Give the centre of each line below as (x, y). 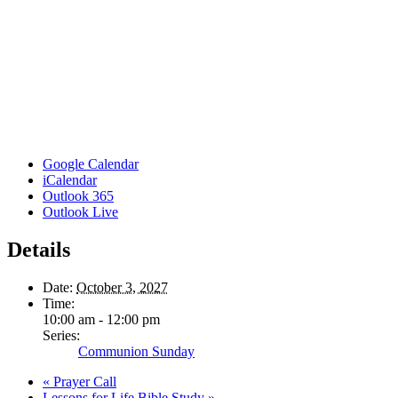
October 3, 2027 (122, 287)
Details (39, 249)
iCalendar (70, 179)
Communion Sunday (136, 351)
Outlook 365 (78, 195)
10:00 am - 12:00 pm (101, 319)
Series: (61, 335)
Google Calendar (91, 163)
